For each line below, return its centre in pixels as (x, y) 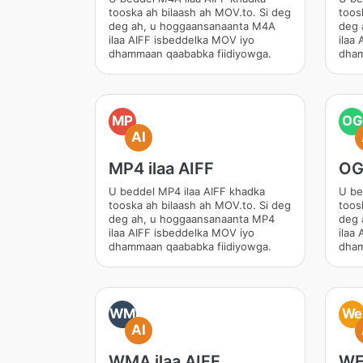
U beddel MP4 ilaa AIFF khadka (187, 191)
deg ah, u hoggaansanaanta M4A (192, 26)
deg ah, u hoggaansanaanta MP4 (192, 219)
